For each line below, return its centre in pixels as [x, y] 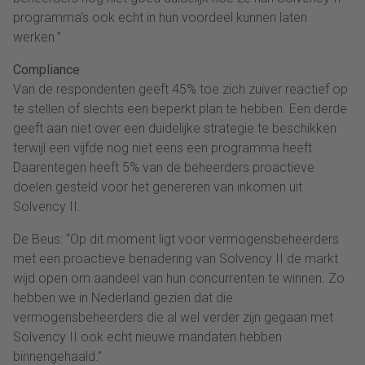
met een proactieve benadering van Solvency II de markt [176, 258]
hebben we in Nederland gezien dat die [123, 297]
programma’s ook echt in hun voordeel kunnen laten [160, 17]
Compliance [46, 69]
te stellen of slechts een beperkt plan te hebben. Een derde [180, 108]
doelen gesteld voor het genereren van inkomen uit [158, 187]
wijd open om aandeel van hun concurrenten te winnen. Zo [179, 278]
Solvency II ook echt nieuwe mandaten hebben [147, 336]
